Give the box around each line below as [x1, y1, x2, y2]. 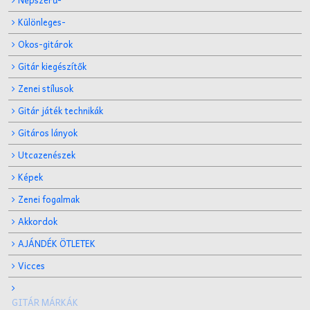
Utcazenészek [17, 147, 75, 162]
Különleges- [17, 14, 66, 29]
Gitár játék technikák [17, 102, 103, 118]
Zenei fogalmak [17, 191, 80, 206]
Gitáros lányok [17, 125, 77, 140]
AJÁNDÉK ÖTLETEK [17, 235, 95, 250]
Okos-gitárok [17, 36, 73, 51]
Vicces [17, 257, 45, 273]
